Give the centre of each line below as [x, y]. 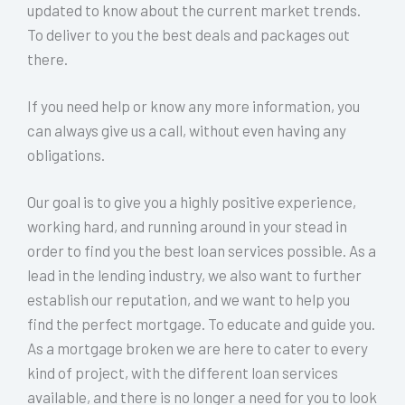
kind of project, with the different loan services [183, 372]
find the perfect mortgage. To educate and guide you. [201, 323]
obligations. [66, 155]
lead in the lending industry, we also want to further [194, 274]
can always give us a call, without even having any [187, 131]
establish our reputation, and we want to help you [188, 299]
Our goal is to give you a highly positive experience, [192, 201]
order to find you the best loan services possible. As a [202, 250]
